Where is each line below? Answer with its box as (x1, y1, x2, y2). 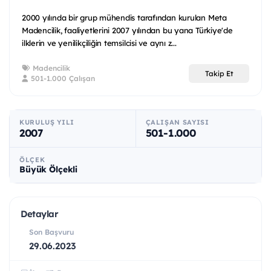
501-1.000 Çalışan (28, 74, 95, 83)
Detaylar (21, 208, 59, 220)
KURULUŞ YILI (19, 118, 74, 127)
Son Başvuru (29, 227, 74, 237)
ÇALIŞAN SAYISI (145, 118, 209, 127)
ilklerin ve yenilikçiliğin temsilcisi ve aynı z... (22, 38, 177, 48)
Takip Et (204, 68, 233, 78)
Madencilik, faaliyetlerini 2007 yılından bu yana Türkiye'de (22, 25, 233, 36)
